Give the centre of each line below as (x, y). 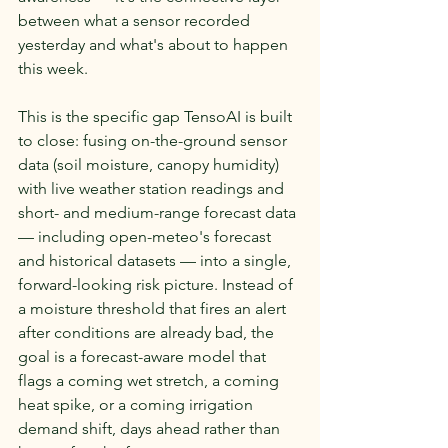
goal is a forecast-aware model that (144, 356)
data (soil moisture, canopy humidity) (150, 164)
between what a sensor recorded (136, 20)
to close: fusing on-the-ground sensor (154, 140)
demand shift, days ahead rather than (151, 428)
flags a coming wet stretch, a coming (150, 380)
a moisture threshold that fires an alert (154, 308)
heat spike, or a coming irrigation (137, 404)
